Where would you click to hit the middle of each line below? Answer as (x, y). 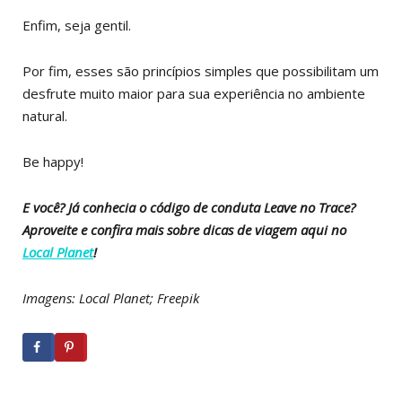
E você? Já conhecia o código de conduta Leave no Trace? (189, 207)
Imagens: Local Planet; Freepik (111, 297)
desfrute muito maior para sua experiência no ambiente (194, 93)
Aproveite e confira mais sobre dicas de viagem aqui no (184, 229)
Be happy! (53, 161)
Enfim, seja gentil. (77, 25)
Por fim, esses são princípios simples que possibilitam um (201, 70)
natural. (47, 115)
